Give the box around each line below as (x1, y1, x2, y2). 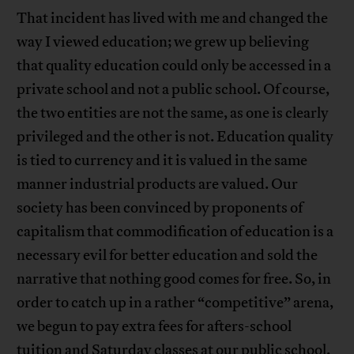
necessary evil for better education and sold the (17, 246, 318, 265)
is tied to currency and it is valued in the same (17, 151, 308, 171)
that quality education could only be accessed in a (17, 56, 332, 76)
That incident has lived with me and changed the (17, 9, 329, 28)
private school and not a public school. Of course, (17, 80, 330, 100)
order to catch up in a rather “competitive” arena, (17, 293, 334, 313)
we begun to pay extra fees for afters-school (17, 317, 292, 337)
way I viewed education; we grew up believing (17, 32, 310, 52)
